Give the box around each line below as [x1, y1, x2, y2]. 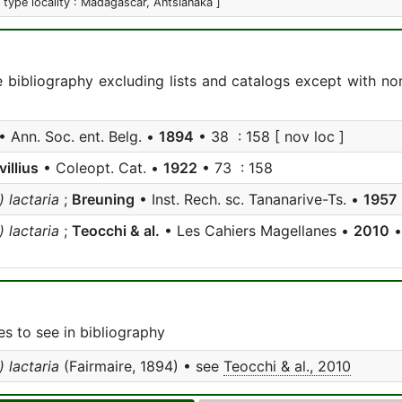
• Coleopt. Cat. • [39, 159, 163, 177]
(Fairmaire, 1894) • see [59, 357, 223, 375]
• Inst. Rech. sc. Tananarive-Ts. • [135, 190, 363, 208]
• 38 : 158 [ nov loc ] [194, 127, 345, 145]
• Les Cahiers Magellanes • [160, 222, 354, 240]
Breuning [72, 190, 135, 208]
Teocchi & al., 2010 [223, 357, 351, 375]
